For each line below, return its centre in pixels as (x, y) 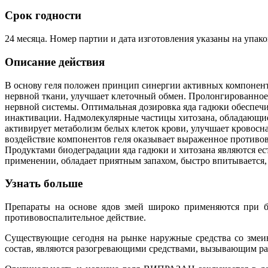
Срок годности (43, 16)
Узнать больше (44, 184)
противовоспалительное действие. (75, 218)
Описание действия (55, 62)
